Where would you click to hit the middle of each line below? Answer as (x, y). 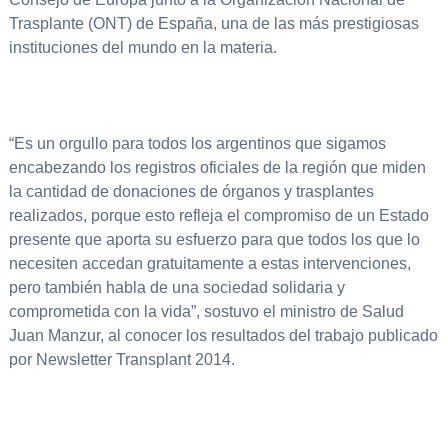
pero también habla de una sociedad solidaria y (176, 288)
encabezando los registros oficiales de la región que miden (217, 168)
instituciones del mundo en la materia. (144, 48)
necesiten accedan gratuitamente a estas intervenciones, (209, 264)
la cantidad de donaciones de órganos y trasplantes (191, 192)
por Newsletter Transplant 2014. (121, 360)
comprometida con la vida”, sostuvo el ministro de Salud (206, 312)
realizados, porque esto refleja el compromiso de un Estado (218, 216)
